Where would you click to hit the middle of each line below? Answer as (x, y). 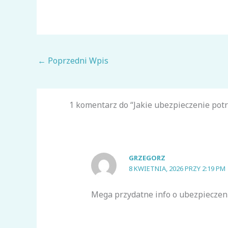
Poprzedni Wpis (77, 61)
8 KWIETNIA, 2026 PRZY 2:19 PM (177, 168)
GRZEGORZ (147, 158)
